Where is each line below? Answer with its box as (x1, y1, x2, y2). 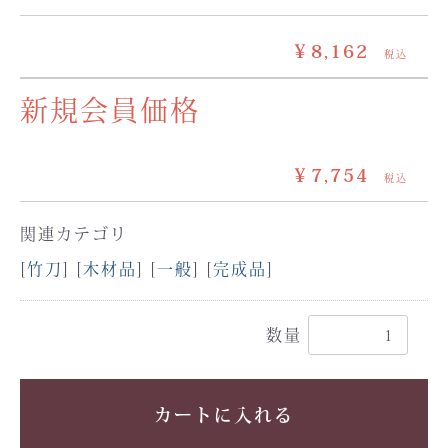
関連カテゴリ (20, 222, 128, 245)
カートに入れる (154, 402, 294, 428)
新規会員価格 (20, 90, 200, 130)
